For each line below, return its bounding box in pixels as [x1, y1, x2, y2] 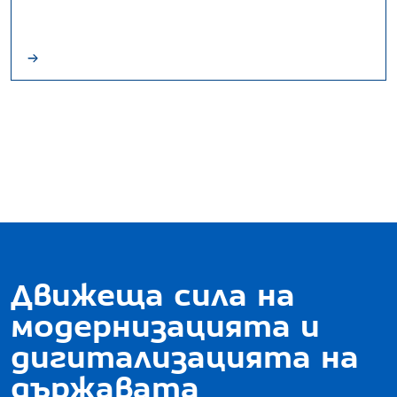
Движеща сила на [11, 276, 295, 313]
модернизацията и [11, 307, 320, 344]
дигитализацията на [11, 339, 359, 375]
